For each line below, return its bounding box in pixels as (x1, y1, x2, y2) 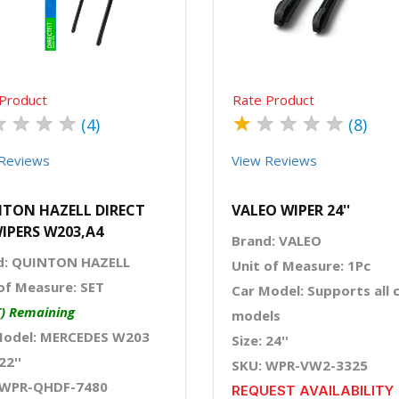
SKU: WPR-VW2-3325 (232, 355, 368, 374)
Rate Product (232, 90, 314, 109)
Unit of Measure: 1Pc (232, 256, 370, 274)
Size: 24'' (232, 330, 289, 349)
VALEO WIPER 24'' (232, 199, 350, 220)
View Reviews (232, 151, 317, 169)
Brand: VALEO (232, 231, 322, 249)
